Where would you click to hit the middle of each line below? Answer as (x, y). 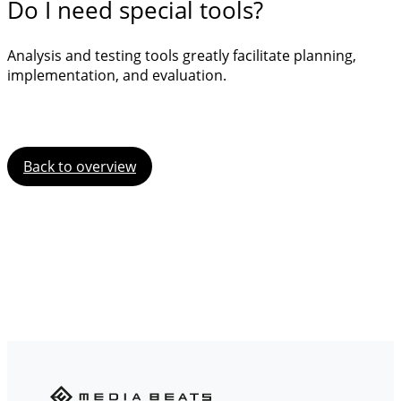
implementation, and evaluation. (117, 75)
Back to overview (80, 166)
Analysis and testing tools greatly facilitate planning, (182, 55)
